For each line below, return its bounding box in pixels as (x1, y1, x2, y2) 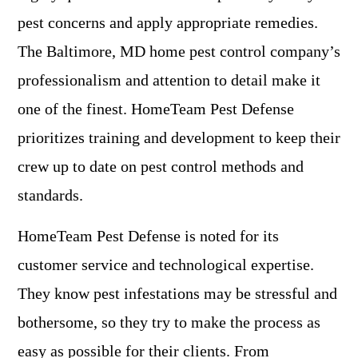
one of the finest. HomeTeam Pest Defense (18, 100, 294, 118)
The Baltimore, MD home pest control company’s (18, 42, 340, 61)
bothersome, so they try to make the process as (18, 313, 320, 332)
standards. (18, 186, 83, 205)
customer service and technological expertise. (18, 256, 314, 274)
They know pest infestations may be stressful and (18, 284, 337, 303)
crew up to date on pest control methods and (18, 157, 304, 176)
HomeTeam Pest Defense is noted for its (18, 227, 279, 245)
